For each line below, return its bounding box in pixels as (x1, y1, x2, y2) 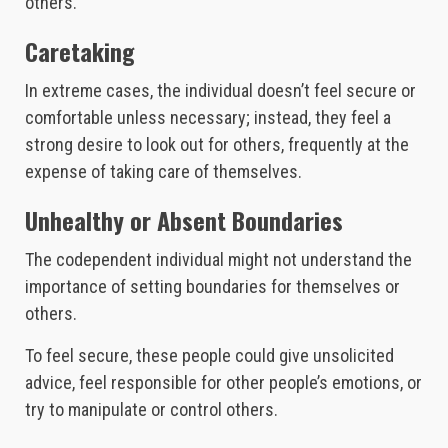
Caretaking (25, 33, 135, 70)
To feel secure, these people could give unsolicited (25, 345, 394, 367)
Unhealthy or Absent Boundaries (25, 202, 343, 239)
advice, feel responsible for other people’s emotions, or (25, 372, 422, 394)
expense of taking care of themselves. (25, 161, 302, 183)
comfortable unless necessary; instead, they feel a (25, 107, 391, 129)
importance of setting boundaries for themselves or (25, 276, 400, 298)
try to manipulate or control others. (25, 399, 278, 421)
